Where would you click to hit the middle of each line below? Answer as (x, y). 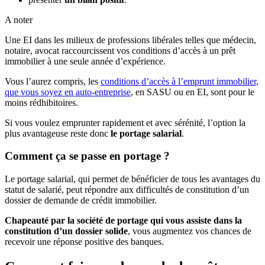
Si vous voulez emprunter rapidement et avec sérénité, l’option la (125, 122)
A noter (19, 20)
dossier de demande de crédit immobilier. (81, 201)
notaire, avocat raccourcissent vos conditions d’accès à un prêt (120, 50)
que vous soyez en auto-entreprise (68, 92)
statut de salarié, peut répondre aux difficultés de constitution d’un (127, 190)
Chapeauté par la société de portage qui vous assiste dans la (123, 221)
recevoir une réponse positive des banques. (84, 242)
